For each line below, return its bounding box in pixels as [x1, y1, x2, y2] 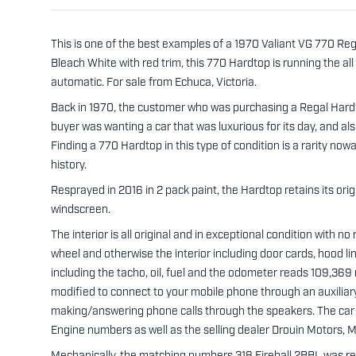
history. [51, 160, 87, 172]
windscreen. [51, 204, 110, 216]
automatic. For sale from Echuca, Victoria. [51, 77, 257, 89]
